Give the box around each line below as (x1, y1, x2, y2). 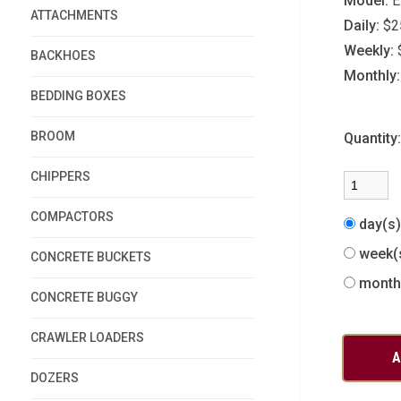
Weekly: (343, 42, 394, 59)
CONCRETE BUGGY (30, 290, 138, 304)
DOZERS (30, 371, 79, 385)
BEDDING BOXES (30, 89, 126, 103)
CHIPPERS (30, 169, 90, 183)
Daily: (343, 17, 380, 34)
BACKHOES (30, 48, 96, 63)
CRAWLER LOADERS (30, 330, 144, 345)
